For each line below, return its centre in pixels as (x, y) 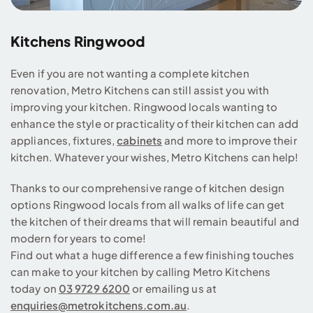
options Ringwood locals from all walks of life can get (148, 205)
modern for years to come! (79, 238)
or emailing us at (175, 289)
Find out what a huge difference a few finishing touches (153, 255)
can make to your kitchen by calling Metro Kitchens (141, 272)
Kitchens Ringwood (78, 41)
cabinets (140, 140)
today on (35, 289)
